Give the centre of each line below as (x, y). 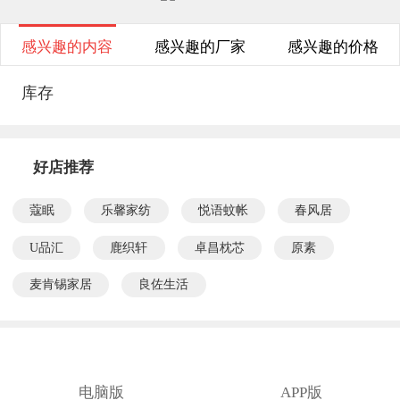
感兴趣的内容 (67, 46)
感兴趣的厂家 (200, 46)
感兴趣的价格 (333, 46)
